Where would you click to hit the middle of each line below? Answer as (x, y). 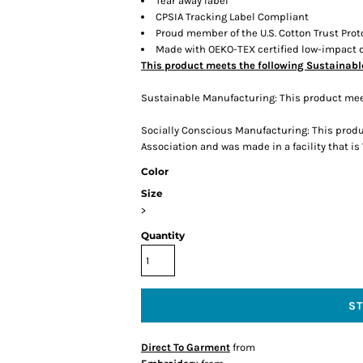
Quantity (163, 235)
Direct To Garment (186, 347)
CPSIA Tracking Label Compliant (232, 17)
